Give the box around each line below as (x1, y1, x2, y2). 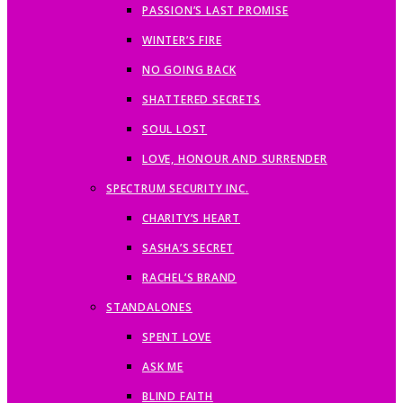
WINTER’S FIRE (142, 32, 222, 48)
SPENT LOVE (142, 329, 211, 345)
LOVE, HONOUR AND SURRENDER (142, 151, 327, 166)
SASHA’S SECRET (142, 240, 235, 255)
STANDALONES (106, 300, 193, 315)
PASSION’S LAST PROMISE (142, 3, 289, 18)
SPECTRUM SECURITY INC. (106, 181, 249, 196)
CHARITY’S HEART (142, 210, 240, 226)
